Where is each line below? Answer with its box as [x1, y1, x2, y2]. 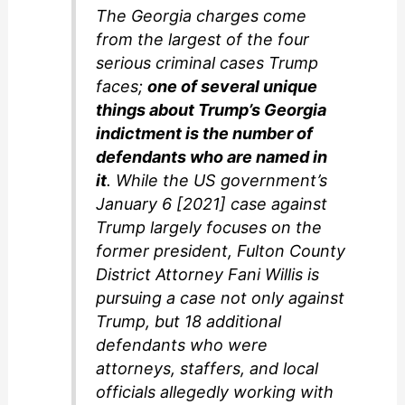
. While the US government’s [107, 170, 328, 190]
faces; [96, 76, 148, 96]
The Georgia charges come [96, 5, 307, 25]
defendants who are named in [96, 146, 328, 166]
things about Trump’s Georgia [96, 99, 327, 119]
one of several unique [147, 76, 318, 96]
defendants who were [96, 334, 268, 354]
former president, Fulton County [96, 240, 346, 260]
